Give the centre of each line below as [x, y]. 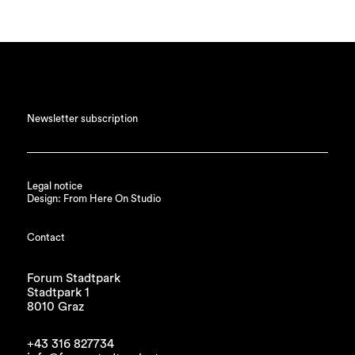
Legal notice [54, 186]
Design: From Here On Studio [94, 198]
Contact [46, 238]
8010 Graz [55, 306]
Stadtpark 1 [58, 292]
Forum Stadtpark [73, 278]
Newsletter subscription [82, 119]
